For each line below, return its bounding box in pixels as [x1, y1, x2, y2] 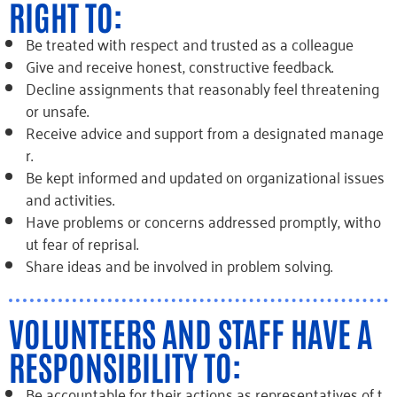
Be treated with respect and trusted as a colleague [25, 29, 354, 58]
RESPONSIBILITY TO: [9, 344, 241, 387]
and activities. [25, 184, 114, 213]
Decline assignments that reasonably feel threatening [25, 74, 383, 102]
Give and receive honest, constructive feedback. [25, 51, 333, 80]
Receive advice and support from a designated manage [25, 118, 384, 146]
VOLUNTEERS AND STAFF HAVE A [9, 310, 372, 354]
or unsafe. [25, 96, 89, 124]
